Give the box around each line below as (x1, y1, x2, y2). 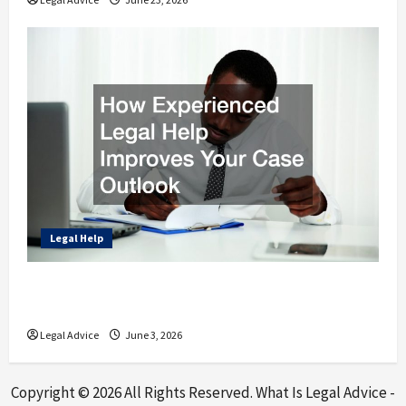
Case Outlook (27, 298, 137, 322)
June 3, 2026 (123, 328, 182, 343)
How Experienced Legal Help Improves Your (27, 275, 378, 299)
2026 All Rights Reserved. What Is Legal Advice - (92, 382, 395, 403)
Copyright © (11, 382, 92, 403)
